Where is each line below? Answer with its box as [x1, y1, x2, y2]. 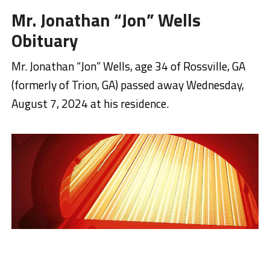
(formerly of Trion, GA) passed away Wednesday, [11, 76, 244, 94]
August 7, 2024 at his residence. [11, 95, 169, 113]
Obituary [11, 27, 78, 54]
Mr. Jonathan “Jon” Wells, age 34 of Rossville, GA [11, 57, 245, 75]
